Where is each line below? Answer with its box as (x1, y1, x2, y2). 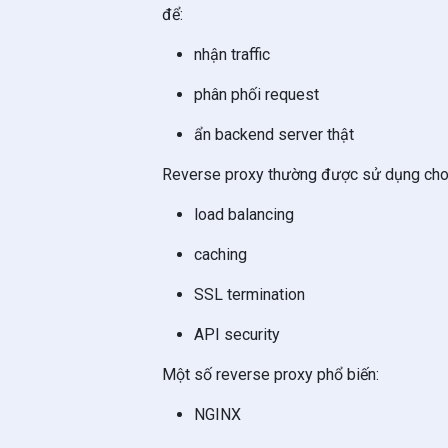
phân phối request (194, 85, 319, 104)
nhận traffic (194, 45, 270, 64)
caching (194, 245, 247, 264)
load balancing (194, 205, 294, 224)
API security (194, 325, 280, 344)
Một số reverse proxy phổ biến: (162, 365, 379, 384)
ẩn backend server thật (194, 125, 354, 144)
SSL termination (194, 285, 305, 304)
